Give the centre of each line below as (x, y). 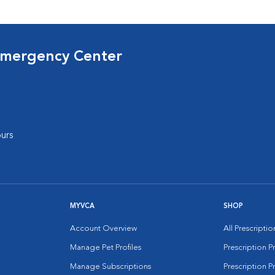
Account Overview (103, 229)
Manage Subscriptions (110, 267)
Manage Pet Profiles (106, 248)
